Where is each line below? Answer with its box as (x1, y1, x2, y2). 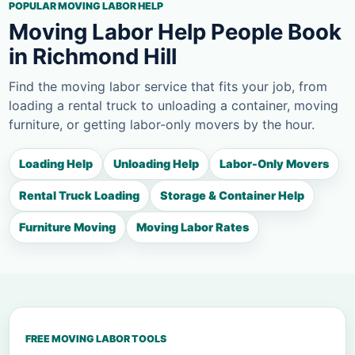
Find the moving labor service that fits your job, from (9, 78, 327, 95)
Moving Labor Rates (136, 220, 249, 235)
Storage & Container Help (160, 189, 304, 203)
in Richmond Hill (9, 43, 177, 71)
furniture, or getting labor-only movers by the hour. (9, 116, 315, 133)
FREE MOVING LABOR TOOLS (25, 333, 166, 345)
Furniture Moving (19, 220, 116, 235)
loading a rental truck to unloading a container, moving (9, 97, 338, 114)
